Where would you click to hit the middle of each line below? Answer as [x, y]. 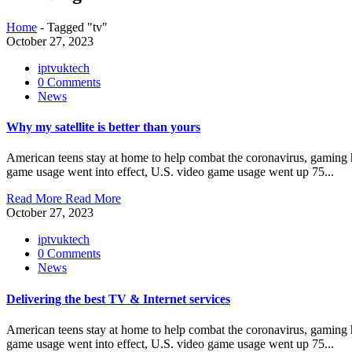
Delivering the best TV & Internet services [118, 299]
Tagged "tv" [77, 27]
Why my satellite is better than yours [103, 127]
